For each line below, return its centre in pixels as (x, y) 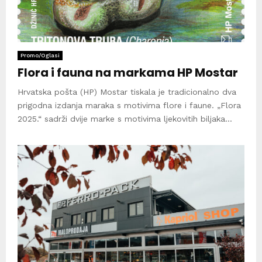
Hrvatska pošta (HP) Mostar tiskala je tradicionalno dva (127, 92)
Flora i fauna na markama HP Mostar (128, 72)
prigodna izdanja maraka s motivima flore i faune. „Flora (129, 105)
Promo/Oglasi (40, 55)
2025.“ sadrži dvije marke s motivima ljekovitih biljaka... (125, 118)
